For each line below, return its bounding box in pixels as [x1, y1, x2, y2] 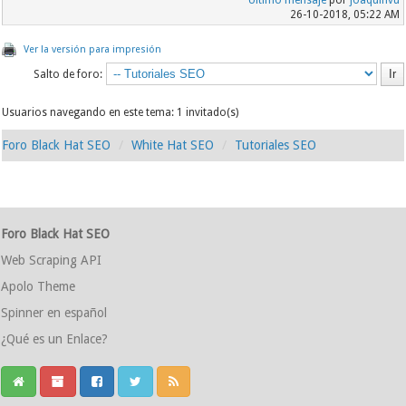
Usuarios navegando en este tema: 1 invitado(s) [2, 106, 239, 120]
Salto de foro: [33, 68, 102, 82]
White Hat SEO [131, 138, 215, 153]
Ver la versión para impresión [24, 43, 162, 56]
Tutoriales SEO [235, 138, 317, 153]
